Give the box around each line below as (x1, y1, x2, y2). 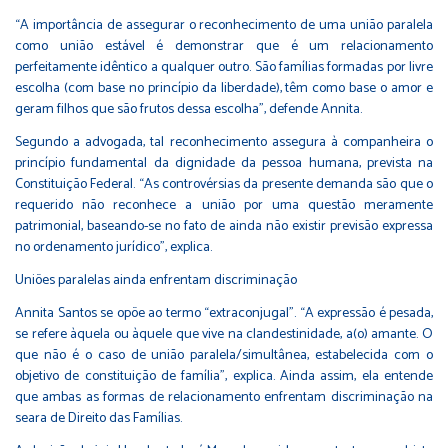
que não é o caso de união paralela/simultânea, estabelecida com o (15, 343, 433, 367)
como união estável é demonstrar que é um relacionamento (15, 34, 433, 58)
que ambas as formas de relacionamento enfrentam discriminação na (15, 385, 433, 409)
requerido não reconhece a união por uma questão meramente (15, 193, 433, 217)
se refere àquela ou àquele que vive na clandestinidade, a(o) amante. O (15, 322, 433, 346)
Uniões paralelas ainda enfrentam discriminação (15, 268, 297, 292)
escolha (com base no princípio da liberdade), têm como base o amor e (15, 76, 433, 100)
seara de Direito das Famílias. (15, 406, 182, 430)
